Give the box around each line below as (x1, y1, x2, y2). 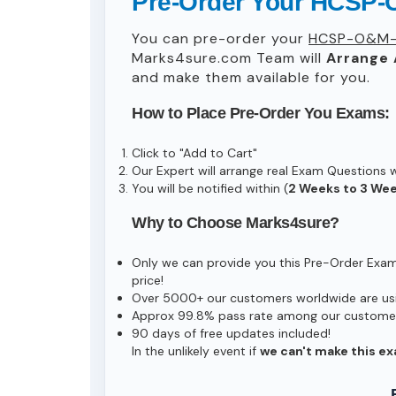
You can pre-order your (132, 29, 308, 48)
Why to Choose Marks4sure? (132, 214, 339, 232)
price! (132, 272, 164, 288)
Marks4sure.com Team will (132, 49, 326, 67)
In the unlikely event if (132, 343, 260, 359)
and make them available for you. (132, 68, 370, 87)
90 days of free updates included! (132, 325, 331, 341)
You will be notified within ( (132, 180, 288, 196)
